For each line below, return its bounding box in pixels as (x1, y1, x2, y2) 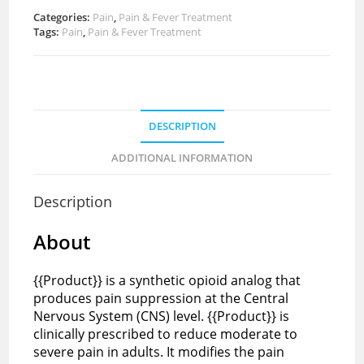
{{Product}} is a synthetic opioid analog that (33, 271, 301, 289)
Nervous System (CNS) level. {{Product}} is (33, 306, 290, 325)
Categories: (33, 9, 93, 24)
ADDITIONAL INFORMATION (111, 150, 253, 165)
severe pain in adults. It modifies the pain (33, 342, 285, 361)
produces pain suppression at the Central (33, 288, 289, 307)
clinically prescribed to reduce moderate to (33, 324, 298, 343)
